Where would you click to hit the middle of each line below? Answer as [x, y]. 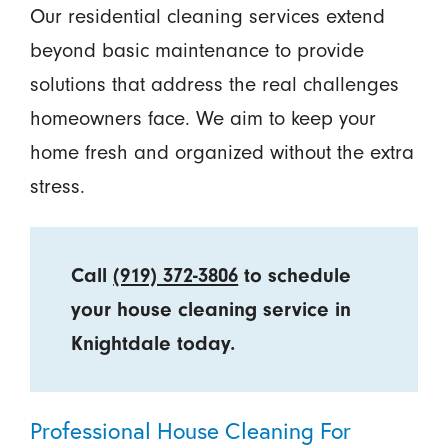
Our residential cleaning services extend [207, 15]
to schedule [295, 275]
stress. [57, 185]
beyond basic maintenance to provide [196, 49]
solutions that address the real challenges [214, 83]
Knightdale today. [153, 343]
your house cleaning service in [211, 309]
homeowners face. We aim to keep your [202, 117]
